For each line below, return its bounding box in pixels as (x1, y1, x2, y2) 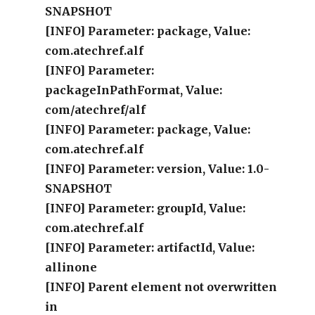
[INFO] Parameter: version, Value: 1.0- (45, 162, 270, 176)
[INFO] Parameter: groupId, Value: (45, 201, 246, 215)
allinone (45, 260, 98, 274)
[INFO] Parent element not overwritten (45, 280, 278, 294)
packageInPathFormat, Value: (45, 83, 223, 97)
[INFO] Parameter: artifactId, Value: (45, 240, 255, 255)
